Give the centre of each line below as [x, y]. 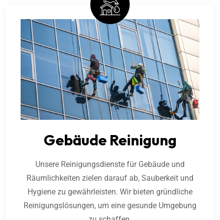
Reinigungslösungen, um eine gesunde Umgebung [110, 206]
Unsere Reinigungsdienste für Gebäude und [110, 165]
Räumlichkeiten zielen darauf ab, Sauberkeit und [110, 178]
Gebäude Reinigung [110, 140]
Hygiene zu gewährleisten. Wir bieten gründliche [110, 192]
